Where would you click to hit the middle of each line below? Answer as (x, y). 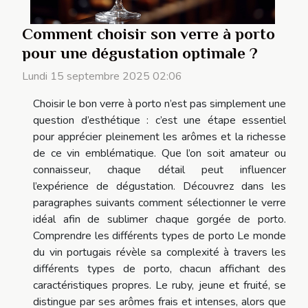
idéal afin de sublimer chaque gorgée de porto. (159, 220)
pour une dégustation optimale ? (140, 53)
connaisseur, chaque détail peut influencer (159, 170)
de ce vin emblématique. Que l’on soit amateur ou (159, 154)
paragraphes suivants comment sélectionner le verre (159, 203)
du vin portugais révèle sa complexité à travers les (159, 253)
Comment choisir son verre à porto (148, 34)
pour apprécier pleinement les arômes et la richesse (159, 137)
